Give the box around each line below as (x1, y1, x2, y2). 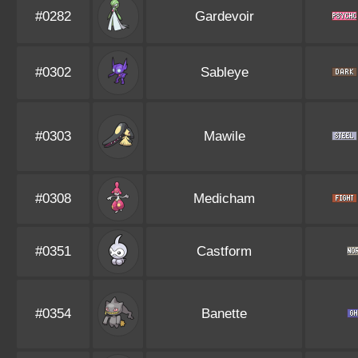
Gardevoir (194, 9, 254, 24)
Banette (201, 306, 247, 321)
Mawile (203, 129, 245, 144)
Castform (197, 244, 252, 259)
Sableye (200, 65, 249, 80)
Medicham (193, 191, 255, 206)
